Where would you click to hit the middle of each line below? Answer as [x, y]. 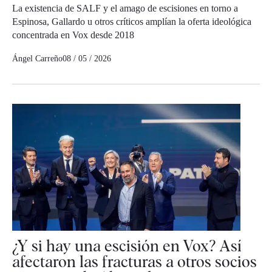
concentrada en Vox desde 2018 [73, 35]
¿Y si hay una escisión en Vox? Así [127, 246]
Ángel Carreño [37, 58]
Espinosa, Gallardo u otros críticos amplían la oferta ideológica [132, 21]
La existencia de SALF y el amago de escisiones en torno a [125, 8]
